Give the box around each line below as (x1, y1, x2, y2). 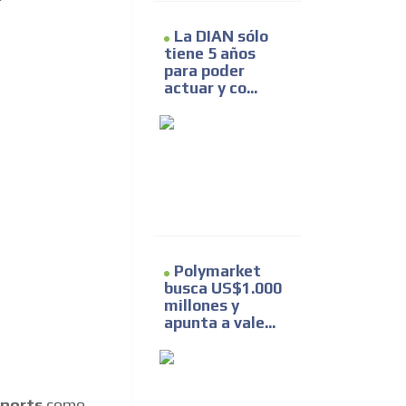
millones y (164, 296, 239, 315)
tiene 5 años (164, 44, 256, 63)
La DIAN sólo (174, 27, 268, 46)
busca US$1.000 (164, 279, 282, 298)
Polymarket (174, 262, 261, 281)
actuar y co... (164, 79, 257, 98)
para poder (164, 62, 245, 81)
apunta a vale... (164, 314, 275, 333)
